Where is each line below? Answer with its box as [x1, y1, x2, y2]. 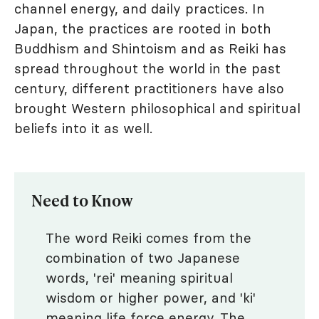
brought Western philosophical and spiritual [14, 100, 300, 117]
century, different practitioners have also [14, 80, 284, 97]
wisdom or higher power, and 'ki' [46, 289, 256, 306]
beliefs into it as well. [14, 120, 152, 137]
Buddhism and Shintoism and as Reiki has [14, 40, 286, 57]
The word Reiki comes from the [46, 229, 251, 246]
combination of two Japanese [46, 249, 240, 266]
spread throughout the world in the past [14, 60, 281, 77]
